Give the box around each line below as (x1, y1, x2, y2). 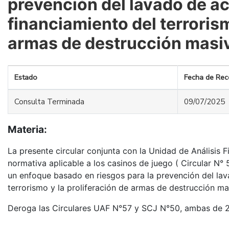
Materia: (8, 123, 47, 136)
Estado (14, 72, 37, 83)
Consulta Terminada (14, 97, 84, 107)
